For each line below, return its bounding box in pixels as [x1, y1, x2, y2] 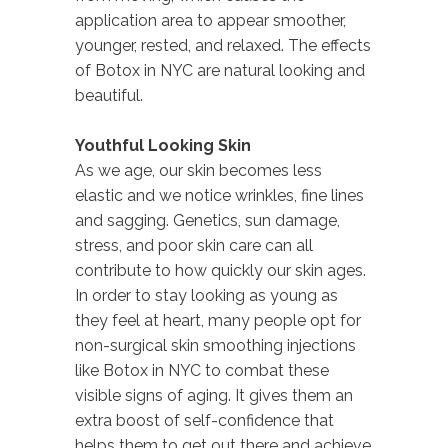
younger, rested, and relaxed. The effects [75, 35, 371, 55]
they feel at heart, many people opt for [75, 310, 361, 330]
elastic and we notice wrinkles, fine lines [75, 185, 364, 205]
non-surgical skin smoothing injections [75, 335, 356, 355]
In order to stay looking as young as [75, 285, 338, 305]
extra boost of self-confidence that [75, 410, 334, 430]
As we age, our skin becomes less [75, 160, 322, 180]
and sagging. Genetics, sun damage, [75, 210, 340, 230]
